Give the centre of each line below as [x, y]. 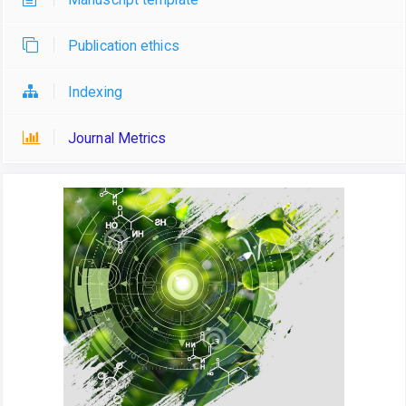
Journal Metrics [117, 138]
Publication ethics [124, 45]
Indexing [95, 92]
